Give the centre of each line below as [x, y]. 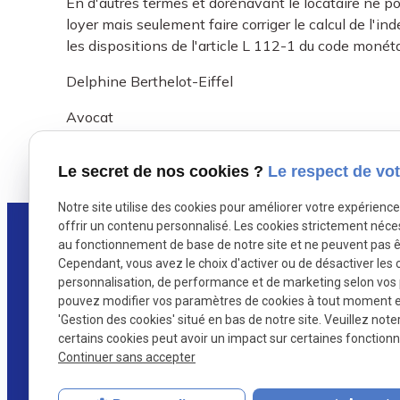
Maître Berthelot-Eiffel [267, 308]
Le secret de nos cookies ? [163, 171]
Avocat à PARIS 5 [252, 329]
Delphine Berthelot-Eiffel [150, 81]
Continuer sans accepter [127, 358]
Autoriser [273, 168]
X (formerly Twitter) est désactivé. [154, 163]
